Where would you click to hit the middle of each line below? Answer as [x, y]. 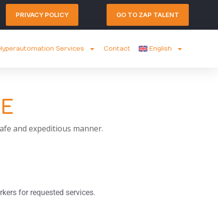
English [161, 49]
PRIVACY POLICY [42, 15]
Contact [117, 49]
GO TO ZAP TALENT [147, 15]
